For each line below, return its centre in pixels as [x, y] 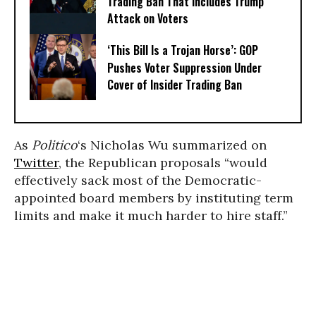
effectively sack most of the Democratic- [138, 180]
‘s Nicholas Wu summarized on [172, 145]
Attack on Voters [148, 19]
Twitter [36, 163]
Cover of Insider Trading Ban [175, 85]
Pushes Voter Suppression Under [184, 68]
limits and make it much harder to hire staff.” [151, 215]
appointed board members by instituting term [154, 198]
